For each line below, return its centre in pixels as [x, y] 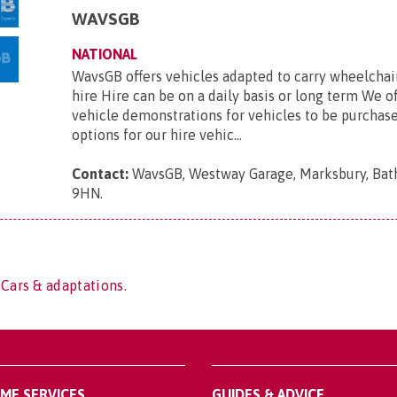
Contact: [101, 174]
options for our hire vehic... [157, 135]
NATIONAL [105, 54]
